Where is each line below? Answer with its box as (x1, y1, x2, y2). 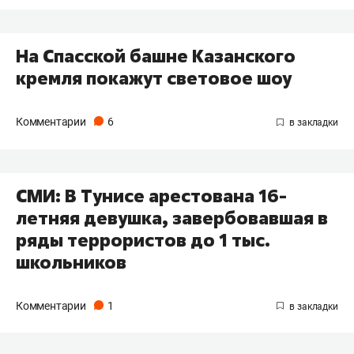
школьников (16, 250, 126, 274)
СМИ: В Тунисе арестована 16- (16, 183, 287, 208)
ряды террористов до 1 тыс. (16, 228, 270, 252)
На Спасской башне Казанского (16, 43, 296, 68)
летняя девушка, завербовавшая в (16, 205, 328, 230)
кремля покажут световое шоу (16, 66, 292, 90)
